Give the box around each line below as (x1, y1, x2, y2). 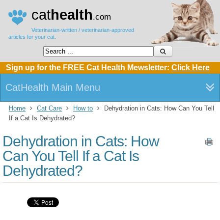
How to (73, 105, 93, 112)
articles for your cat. (8, 34, 56, 40)
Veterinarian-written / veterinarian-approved (31, 27, 134, 33)
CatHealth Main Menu (5, 82, 100, 93)
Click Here (171, 63, 210, 72)
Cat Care (37, 105, 62, 112)
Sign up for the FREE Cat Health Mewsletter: (5, 63, 171, 72)
